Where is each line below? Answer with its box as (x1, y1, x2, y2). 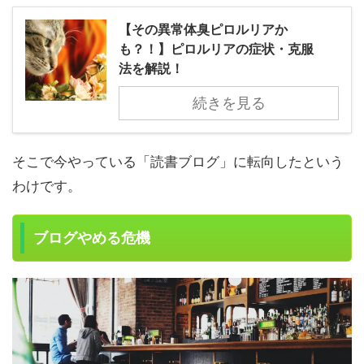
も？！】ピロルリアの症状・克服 (119, 41, 314, 58)
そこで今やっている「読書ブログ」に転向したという (12, 154, 344, 171)
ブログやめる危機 (33, 230, 151, 247)
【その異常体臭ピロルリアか (119, 21, 288, 38)
